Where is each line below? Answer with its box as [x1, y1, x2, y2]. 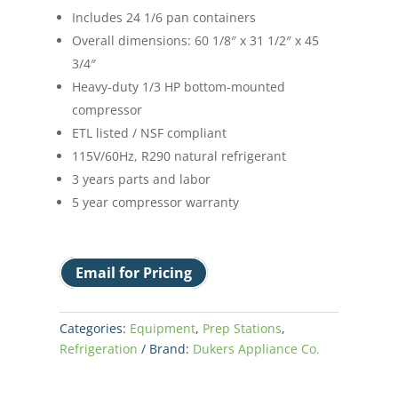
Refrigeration [60, 339, 139, 357]
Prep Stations [203, 319, 283, 337]
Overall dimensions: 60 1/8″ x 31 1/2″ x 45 [72, 31, 320, 49]
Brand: [149, 339, 194, 357]
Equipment [130, 319, 196, 337]
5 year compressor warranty [72, 193, 240, 211]
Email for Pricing [76, 262, 193, 283]
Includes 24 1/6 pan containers [72, 8, 257, 26]
